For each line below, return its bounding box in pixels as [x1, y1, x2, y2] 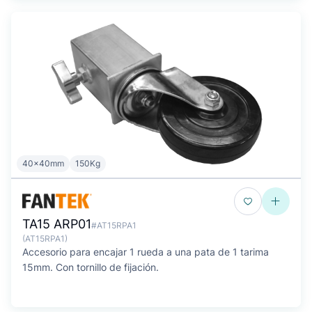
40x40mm [22, 158, 64, 169]
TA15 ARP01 [22, 217, 91, 231]
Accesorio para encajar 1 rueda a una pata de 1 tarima [22, 246, 269, 258]
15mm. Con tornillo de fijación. [22, 261, 159, 273]
